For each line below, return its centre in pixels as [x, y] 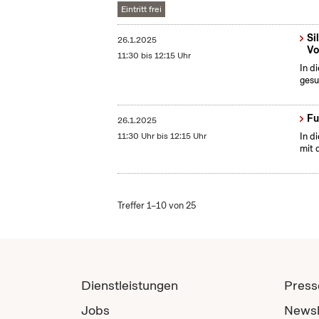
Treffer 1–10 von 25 [157, 206]
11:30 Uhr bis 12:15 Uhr [162, 136]
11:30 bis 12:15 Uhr [155, 56]
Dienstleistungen [130, 286]
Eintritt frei [142, 10]
